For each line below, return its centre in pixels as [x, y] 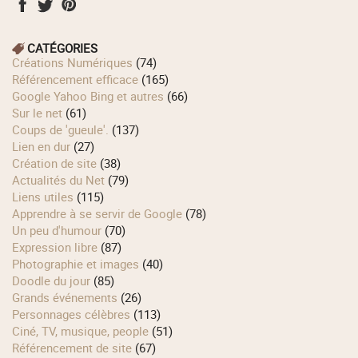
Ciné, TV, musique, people [85, 331]
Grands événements [69, 298]
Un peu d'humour [61, 231]
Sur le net [41, 113]
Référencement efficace [79, 80]
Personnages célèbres [75, 314]
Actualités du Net [63, 180]
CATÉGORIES [63, 48]
